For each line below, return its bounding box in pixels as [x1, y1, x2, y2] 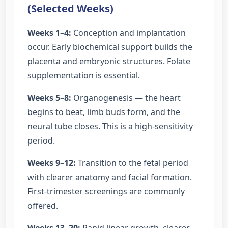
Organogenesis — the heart [71, 92, 181, 104]
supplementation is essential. [27, 70, 140, 81]
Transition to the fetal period [76, 157, 188, 169]
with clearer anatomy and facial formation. [27, 172, 192, 183]
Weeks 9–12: [27, 157, 76, 169]
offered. [27, 200, 58, 212]
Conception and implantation [71, 27, 186, 39]
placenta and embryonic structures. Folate [27, 55, 190, 67]
